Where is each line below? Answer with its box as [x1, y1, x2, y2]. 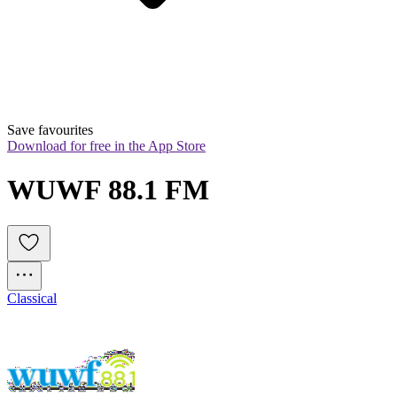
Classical [7, 291, 57, 307]
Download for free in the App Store [7, 138, 206, 154]
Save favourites [7, 122, 93, 138]
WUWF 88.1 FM [7, 173, 209, 206]
